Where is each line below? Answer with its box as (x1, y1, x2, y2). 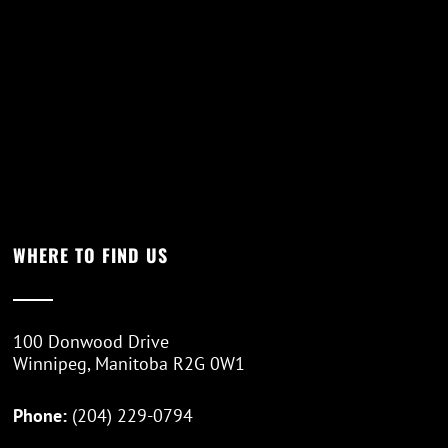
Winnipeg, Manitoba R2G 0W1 (13, 352, 246, 376)
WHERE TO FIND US (13, 242, 169, 269)
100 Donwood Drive (13, 330, 170, 354)
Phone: (13, 404, 73, 428)
